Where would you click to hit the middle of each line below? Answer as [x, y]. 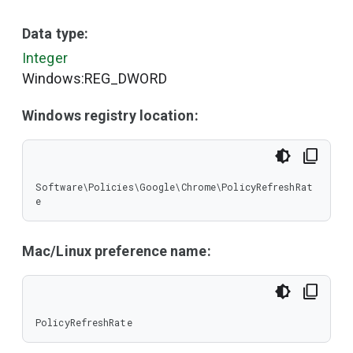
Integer [45, 58]
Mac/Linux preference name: [117, 251]
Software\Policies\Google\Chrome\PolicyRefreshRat [174, 187]
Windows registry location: [110, 115]
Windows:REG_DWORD [95, 78]
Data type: [56, 33]
